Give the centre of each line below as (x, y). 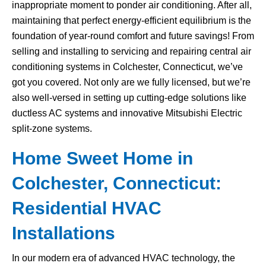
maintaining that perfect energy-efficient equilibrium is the (132, 20)
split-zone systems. (52, 129)
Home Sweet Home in (102, 158)
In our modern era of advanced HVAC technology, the (123, 258)
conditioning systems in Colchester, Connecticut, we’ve (127, 67)
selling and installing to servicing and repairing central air (132, 51)
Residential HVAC (87, 208)
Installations (64, 233)
